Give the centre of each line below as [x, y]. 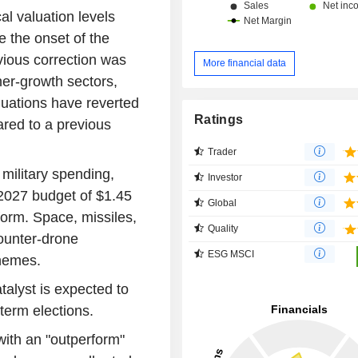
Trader [223, 151]
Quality [223, 228]
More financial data [245, 63]
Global [223, 203]
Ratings [219, 119]
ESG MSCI [231, 254]
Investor [225, 177]
